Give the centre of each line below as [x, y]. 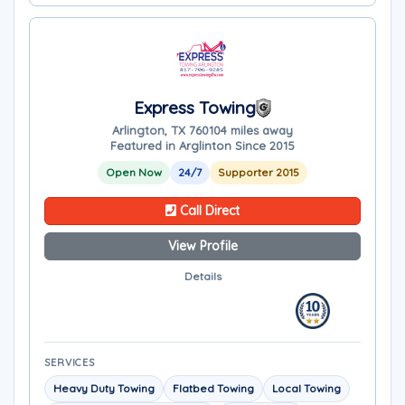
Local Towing [306, 388]
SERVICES [70, 363]
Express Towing [194, 108]
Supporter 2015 [259, 172]
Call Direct [208, 211]
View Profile [202, 246]
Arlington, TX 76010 [166, 130]
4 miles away [257, 130]
